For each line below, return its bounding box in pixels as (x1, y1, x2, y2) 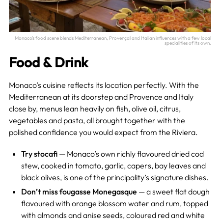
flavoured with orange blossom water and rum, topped (21, 198, 208, 208)
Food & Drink (8, 53, 88, 71)
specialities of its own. (165, 39, 212, 46)
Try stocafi (21, 148, 57, 159)
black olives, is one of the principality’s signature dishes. (21, 172, 209, 182)
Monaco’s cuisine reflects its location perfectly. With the (8, 80, 199, 90)
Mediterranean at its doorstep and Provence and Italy (8, 91, 193, 102)
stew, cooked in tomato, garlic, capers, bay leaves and (21, 160, 206, 170)
